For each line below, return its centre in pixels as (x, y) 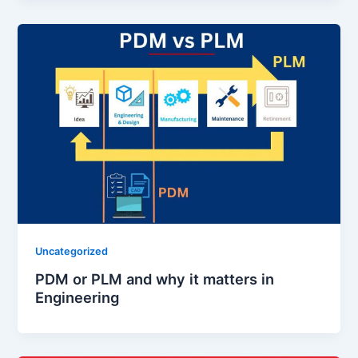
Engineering (78, 297)
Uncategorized (72, 252)
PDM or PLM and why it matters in (155, 278)
